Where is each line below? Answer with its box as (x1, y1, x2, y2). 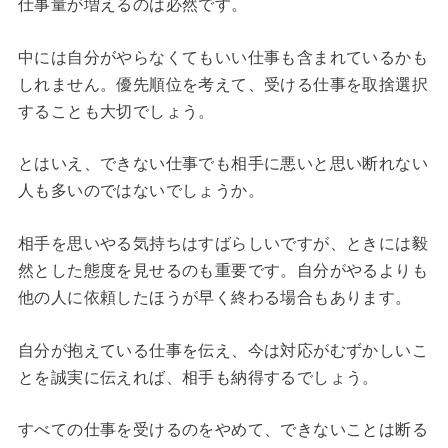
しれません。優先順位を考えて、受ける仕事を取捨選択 (17, 75, 428, 93)
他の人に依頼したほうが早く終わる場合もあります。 (17, 289, 412, 307)
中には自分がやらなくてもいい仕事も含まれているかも (17, 48, 428, 66)
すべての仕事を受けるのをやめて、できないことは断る (17, 421, 428, 439)
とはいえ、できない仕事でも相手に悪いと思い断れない (17, 155, 428, 173)
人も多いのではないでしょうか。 (17, 182, 264, 200)
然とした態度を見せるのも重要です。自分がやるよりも (17, 262, 428, 280)
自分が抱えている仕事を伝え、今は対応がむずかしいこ (17, 341, 428, 359)
